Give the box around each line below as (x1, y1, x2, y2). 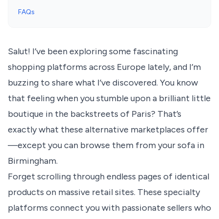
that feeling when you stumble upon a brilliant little (8, 93, 211, 104)
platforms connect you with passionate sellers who (8, 202, 211, 214)
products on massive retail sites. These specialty (8, 187, 200, 198)
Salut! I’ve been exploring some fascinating (8, 46, 178, 57)
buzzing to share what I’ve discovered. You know (8, 77, 198, 88)
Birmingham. (8, 155, 58, 167)
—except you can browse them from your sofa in (8, 140, 204, 151)
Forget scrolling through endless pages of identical (8, 171, 209, 182)
